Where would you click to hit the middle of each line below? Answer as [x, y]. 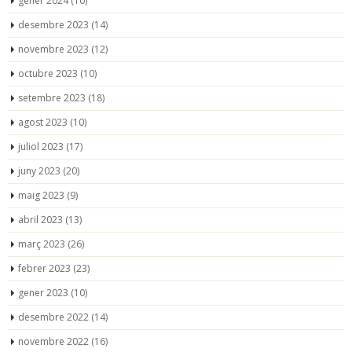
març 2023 [42, 244]
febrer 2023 [44, 268]
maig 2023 [41, 195]
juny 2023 [39, 170]
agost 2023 [43, 122]
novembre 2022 [53, 341]
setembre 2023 [52, 97]
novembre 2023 [53, 49]
